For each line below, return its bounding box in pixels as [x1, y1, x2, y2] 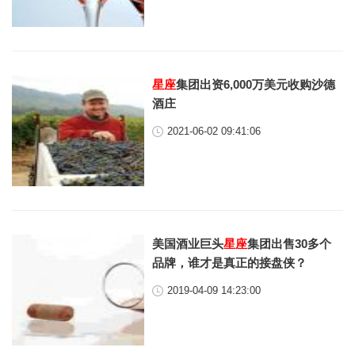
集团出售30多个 [247, 237, 332, 250]
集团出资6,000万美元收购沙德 [176, 78, 336, 91]
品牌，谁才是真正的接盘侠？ [152, 256, 307, 269]
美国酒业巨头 [152, 237, 224, 250]
